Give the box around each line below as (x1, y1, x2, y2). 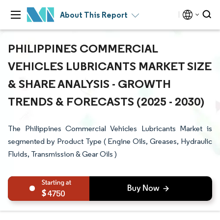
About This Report (60, 10, 128, 20)
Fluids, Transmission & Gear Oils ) (8, 149, 117, 159)
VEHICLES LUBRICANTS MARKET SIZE (8, 58, 212, 73)
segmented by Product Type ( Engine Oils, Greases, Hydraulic (8, 137, 212, 146)
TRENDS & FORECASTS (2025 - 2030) (8, 94, 204, 109)
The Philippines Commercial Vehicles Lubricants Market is (8, 124, 212, 133)
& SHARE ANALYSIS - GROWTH (8, 76, 171, 91)
